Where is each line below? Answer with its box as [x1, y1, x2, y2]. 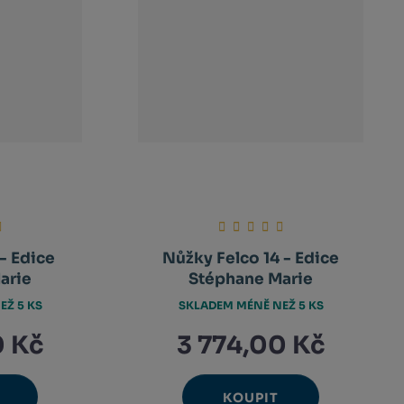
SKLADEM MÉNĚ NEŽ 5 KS [178, 298, 324, 312]
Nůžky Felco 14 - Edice [162, 249, 340, 269]
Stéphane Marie [188, 270, 314, 289]
